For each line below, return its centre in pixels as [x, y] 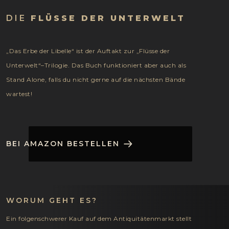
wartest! [19, 94]
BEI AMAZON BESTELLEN [63, 144]
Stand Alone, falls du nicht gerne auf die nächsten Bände [96, 80]
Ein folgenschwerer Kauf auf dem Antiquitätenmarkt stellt [99, 219]
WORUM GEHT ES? [52, 201]
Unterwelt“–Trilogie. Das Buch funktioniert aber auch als [96, 65]
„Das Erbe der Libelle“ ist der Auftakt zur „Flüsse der [88, 51]
